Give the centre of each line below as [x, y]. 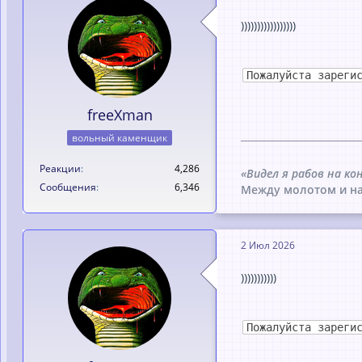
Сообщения [68, 187]
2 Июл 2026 [268, 246]
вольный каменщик [120, 137]
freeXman [120, 115]
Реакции [60, 168]
